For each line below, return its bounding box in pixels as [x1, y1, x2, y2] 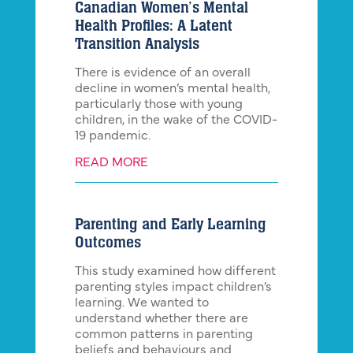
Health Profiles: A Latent [74, 16, 232, 37]
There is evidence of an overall [74, 68, 251, 80]
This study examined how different [74, 266, 276, 278]
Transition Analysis [74, 34, 199, 55]
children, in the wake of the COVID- [74, 115, 277, 127]
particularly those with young [74, 99, 243, 111]
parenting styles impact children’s [74, 282, 272, 294]
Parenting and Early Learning [74, 214, 266, 236]
